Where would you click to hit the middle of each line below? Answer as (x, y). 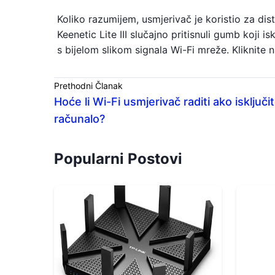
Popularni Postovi (118, 159)
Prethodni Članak (88, 86)
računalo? (79, 119)
